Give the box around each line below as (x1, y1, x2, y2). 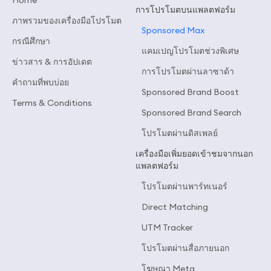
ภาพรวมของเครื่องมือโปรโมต (12, 15, 122, 26)
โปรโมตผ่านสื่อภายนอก (142, 243, 229, 253)
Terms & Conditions (12, 97, 92, 108)
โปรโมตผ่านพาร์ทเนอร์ (142, 181, 227, 192)
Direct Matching (142, 201, 208, 212)
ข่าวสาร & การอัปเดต (12, 56, 92, 67)
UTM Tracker (142, 222, 193, 233)
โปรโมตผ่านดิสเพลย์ (142, 128, 218, 139)
